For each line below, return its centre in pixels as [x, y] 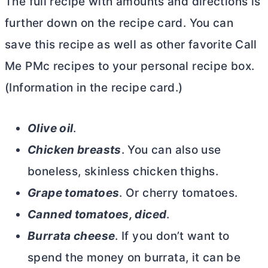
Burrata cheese [71, 236]
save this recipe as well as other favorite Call [131, 45]
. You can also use [171, 150]
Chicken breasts [74, 150]
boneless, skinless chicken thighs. [123, 171]
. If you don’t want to [172, 236]
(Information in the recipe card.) [94, 88]
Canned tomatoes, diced [97, 214]
